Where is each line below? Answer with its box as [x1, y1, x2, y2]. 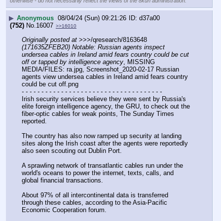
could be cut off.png [22, 80, 78, 88]
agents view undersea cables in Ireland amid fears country [22, 73, 188, 80]
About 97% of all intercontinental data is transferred [22, 191, 168, 199]
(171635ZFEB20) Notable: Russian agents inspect [22, 43, 165, 51]
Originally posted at [22, 36, 77, 43]
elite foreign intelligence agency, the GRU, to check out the [22, 103, 190, 110]
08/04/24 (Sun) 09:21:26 [58, 14, 126, 22]
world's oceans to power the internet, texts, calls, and [22, 169, 174, 177]
